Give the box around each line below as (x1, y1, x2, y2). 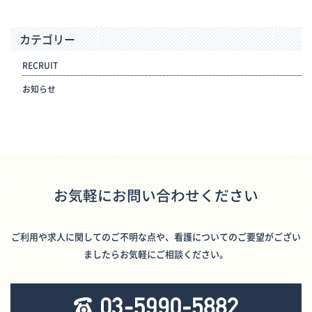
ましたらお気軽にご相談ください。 (84, 247, 228, 261)
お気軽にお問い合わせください (54, 185, 258, 207)
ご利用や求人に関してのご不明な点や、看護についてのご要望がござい (11, 230, 301, 244)
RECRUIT (22, 59, 58, 72)
